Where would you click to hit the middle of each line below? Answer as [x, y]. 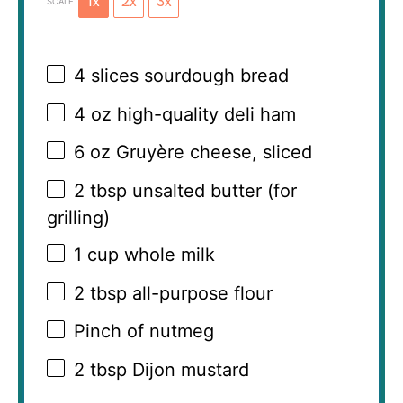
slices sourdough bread [187, 76]
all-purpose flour [200, 293]
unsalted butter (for [212, 190]
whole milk [167, 255]
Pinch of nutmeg [144, 331]
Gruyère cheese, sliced [211, 152]
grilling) [78, 217]
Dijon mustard [188, 369]
